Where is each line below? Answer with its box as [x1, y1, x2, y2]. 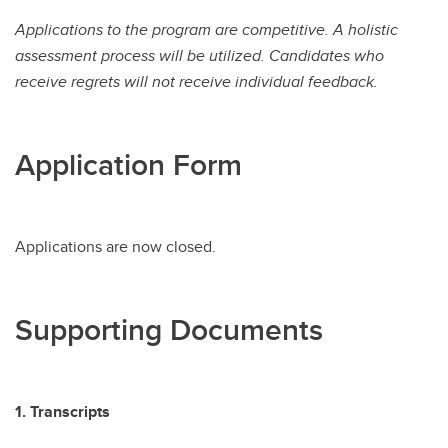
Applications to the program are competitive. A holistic [15, 18, 398, 42]
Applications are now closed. [15, 235, 216, 259]
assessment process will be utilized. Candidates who [15, 44, 384, 68]
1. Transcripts [15, 400, 110, 424]
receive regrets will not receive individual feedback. [15, 70, 378, 94]
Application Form [15, 143, 242, 187]
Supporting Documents [15, 308, 323, 352]
